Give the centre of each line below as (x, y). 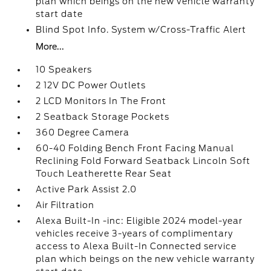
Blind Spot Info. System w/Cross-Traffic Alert (141, 30)
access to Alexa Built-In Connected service (136, 246)
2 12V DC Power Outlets (91, 85)
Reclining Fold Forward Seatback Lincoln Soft (143, 161)
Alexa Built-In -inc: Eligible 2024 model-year (139, 221)
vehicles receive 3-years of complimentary (135, 233)
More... (50, 47)
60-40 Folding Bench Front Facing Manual (135, 148)
